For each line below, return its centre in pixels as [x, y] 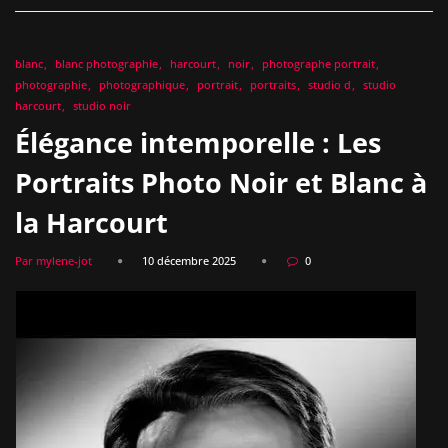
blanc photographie [106, 63]
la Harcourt [91, 223]
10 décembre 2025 [189, 260]
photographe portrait [318, 63]
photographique [142, 84]
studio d [329, 84]
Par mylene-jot [53, 260]
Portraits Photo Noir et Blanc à [221, 183]
